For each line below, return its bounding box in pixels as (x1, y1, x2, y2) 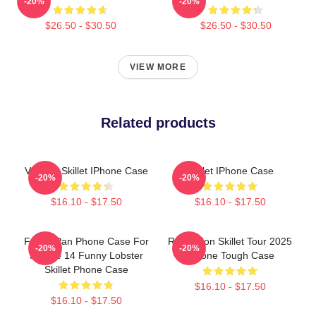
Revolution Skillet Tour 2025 (168, 235, 292, 247)
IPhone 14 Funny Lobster (29, 249, 143, 261)
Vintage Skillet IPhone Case (24, 164, 148, 176)
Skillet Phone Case (44, 263, 128, 275)
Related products (100, 114, 216, 130)
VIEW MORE (130, 61, 186, 72)
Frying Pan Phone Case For (23, 235, 149, 247)
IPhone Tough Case (186, 249, 274, 261)
